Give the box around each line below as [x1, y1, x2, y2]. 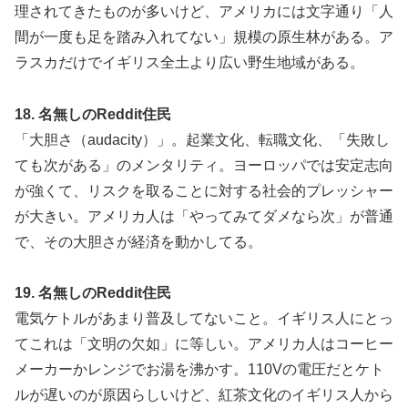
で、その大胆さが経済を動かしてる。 [15, 233, 262, 250]
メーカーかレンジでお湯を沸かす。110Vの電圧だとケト [15, 362, 384, 378]
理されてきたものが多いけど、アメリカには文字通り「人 [15, 3, 393, 19]
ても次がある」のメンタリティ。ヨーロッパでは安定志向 [15, 157, 393, 173]
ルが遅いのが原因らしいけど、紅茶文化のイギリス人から [15, 387, 393, 403]
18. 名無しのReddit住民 [15, 106, 171, 122]
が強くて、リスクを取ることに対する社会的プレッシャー [15, 182, 393, 199]
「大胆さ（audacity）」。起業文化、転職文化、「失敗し [15, 131, 390, 148]
